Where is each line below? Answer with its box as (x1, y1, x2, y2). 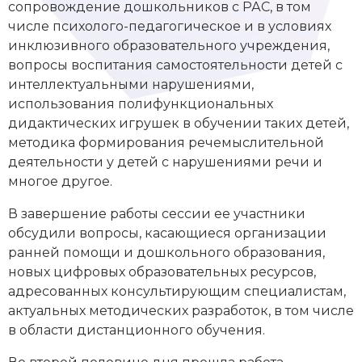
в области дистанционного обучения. (8, 322, 265, 338)
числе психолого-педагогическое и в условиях (8, 18, 331, 34)
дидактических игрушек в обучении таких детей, (8, 115, 349, 131)
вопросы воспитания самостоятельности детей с (8, 57, 343, 73)
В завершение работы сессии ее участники (8, 205, 305, 221)
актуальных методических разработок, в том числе (8, 302, 354, 318)
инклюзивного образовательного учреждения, (8, 37, 330, 53)
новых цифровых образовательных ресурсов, (8, 263, 316, 280)
